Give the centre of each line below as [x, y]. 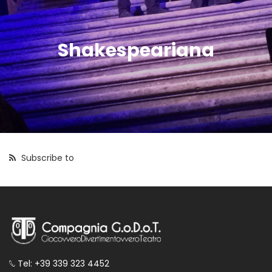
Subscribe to [46, 158]
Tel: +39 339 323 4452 [62, 263]
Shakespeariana [136, 50]
